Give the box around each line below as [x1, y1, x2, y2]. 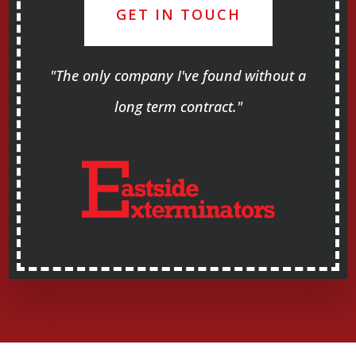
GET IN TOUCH [115, 5, 241, 25]
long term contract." [114, 97, 242, 117]
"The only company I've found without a [50, 66, 306, 86]
